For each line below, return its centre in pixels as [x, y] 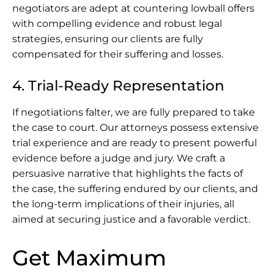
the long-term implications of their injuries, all [123, 204]
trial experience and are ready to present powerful [135, 143]
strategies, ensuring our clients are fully [108, 39]
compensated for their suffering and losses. [118, 54]
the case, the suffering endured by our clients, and [135, 188]
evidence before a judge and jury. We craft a [119, 158]
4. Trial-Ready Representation [118, 85]
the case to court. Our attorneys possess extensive [135, 127]
